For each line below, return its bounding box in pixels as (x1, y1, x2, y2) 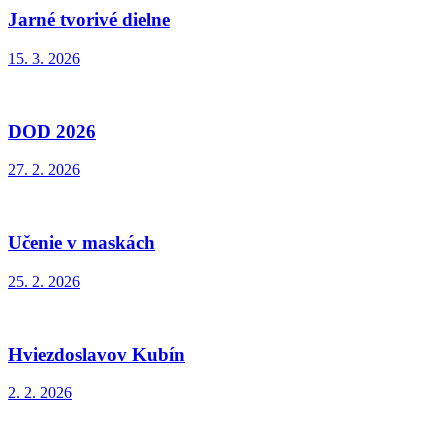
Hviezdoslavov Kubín (8, 343, 185, 365)
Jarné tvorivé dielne (8, 9, 170, 31)
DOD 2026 (8, 120, 96, 142)
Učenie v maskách (8, 232, 155, 254)
